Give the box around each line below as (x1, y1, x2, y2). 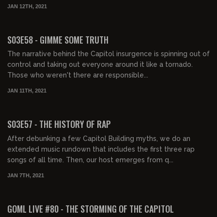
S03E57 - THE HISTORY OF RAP (7, 118, 111, 130)
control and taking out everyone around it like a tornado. (7, 61, 193, 69)
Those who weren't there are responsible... (7, 71, 148, 79)
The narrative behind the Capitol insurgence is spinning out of (7, 50, 210, 58)
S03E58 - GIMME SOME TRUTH (7, 33, 108, 46)
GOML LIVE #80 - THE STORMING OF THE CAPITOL (7, 202, 174, 215)
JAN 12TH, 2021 (7, 3, 47, 9)
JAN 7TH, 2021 (7, 172, 44, 178)
